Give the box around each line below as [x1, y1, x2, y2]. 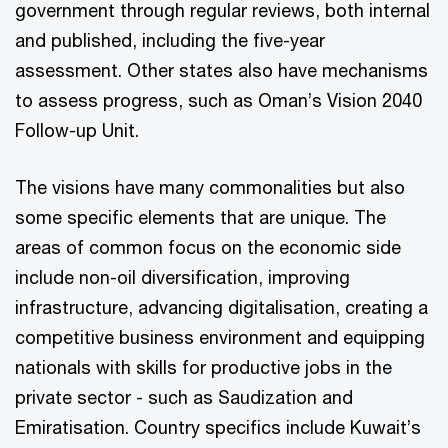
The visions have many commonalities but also [15, 176, 405, 199]
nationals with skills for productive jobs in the [15, 356, 392, 379]
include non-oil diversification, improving [15, 266, 350, 289]
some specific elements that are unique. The [15, 206, 386, 229]
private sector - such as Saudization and [15, 386, 353, 409]
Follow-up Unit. [15, 119, 139, 142]
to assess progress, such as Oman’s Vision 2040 [15, 89, 422, 112]
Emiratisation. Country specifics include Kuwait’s [15, 416, 421, 439]
